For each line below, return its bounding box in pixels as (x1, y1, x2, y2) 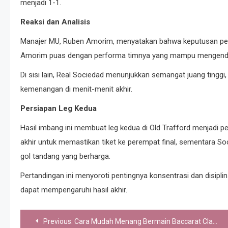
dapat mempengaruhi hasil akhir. (20, 185, 127, 194)
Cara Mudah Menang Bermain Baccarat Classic (74, 217, 213, 225)
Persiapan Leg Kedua (20, 104, 97, 113)
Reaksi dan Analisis (20, 17, 90, 26)
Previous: (43, 217, 73, 225)
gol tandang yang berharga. (20, 152, 110, 161)
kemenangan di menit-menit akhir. (20, 84, 132, 94)
